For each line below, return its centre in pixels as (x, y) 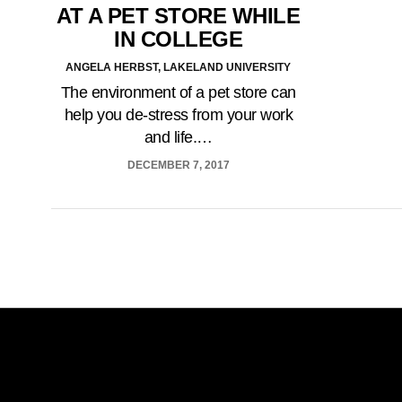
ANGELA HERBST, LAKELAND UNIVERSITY (179, 68)
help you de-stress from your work (178, 115)
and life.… (178, 138)
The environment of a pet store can (178, 93)
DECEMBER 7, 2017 (178, 166)
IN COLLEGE (179, 39)
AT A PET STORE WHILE (179, 16)
